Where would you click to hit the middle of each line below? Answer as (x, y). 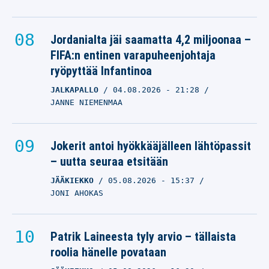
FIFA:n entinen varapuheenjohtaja (133, 55)
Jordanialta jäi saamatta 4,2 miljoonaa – (151, 40)
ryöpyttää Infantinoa (101, 71)
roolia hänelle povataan (108, 252)
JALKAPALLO (74, 90)
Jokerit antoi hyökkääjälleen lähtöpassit (151, 146)
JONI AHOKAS (77, 193)
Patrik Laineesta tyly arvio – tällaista (143, 237)
